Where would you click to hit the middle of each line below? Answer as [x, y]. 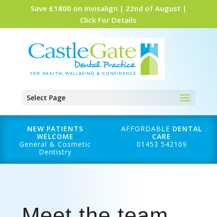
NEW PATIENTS [55, 129]
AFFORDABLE [147, 129]
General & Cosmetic [55, 144]
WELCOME [55, 136]
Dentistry [55, 152]
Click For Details [108, 20]
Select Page [46, 98]
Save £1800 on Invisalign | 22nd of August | [108, 8]
